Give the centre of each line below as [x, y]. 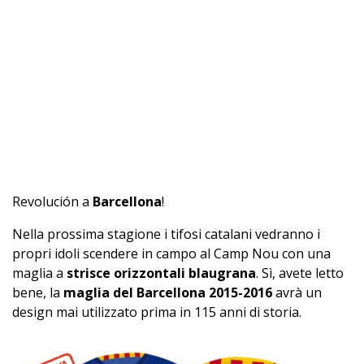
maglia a [39, 273]
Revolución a [52, 202]
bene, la [38, 293]
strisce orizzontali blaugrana [161, 273]
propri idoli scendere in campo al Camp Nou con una [171, 254]
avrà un [297, 293]
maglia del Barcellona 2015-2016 [168, 293]
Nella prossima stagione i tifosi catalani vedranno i [166, 234]
